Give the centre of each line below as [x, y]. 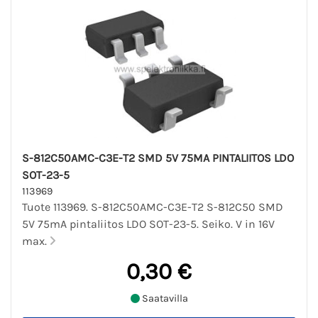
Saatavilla [164, 298]
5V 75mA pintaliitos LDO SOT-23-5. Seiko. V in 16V [148, 224]
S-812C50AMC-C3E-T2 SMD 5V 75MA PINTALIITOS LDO [158, 158]
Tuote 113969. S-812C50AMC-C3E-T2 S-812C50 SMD [153, 207]
